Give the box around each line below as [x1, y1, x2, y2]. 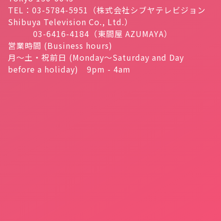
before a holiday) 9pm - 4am [8, 63, 131, 75]
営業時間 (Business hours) [8, 39, 112, 52]
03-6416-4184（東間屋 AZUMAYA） [8, 28, 172, 40]
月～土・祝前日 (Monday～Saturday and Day [8, 51, 184, 64]
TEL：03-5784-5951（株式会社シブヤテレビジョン [8, 4, 206, 16]
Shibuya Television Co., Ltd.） [8, 16, 133, 28]
